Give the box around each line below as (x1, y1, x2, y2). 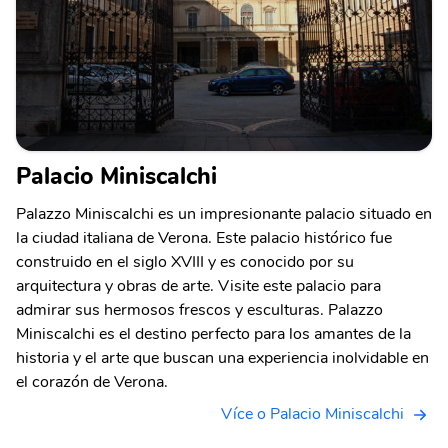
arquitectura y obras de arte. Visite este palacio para (16, 275, 381, 298)
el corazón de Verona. (16, 371, 168, 394)
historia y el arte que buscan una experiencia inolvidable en (16, 347, 429, 370)
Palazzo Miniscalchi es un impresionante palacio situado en (16, 203, 432, 226)
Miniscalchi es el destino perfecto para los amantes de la (16, 323, 411, 346)
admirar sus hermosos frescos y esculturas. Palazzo (16, 299, 383, 322)
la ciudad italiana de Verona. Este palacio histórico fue (16, 227, 392, 250)
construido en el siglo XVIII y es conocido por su (16, 251, 354, 274)
